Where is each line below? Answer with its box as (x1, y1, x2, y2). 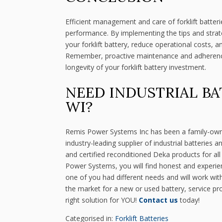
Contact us (139, 195, 178, 205)
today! (178, 195, 200, 205)
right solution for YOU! (65, 195, 139, 205)
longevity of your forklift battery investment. (65, 62, 206, 72)
